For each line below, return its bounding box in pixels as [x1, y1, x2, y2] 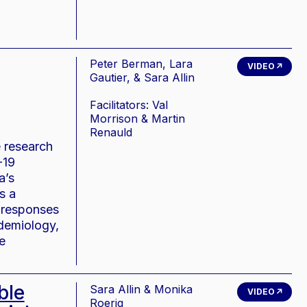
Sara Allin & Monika [89, 284, 193, 295]
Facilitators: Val [89, 99, 168, 110]
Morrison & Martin [89, 113, 185, 124]
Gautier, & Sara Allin [89, 72, 195, 83]
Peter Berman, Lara [89, 58, 193, 69]
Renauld [89, 127, 132, 138]
